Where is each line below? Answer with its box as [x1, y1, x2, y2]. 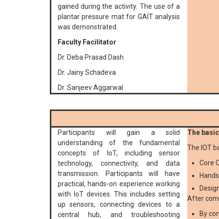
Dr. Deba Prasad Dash [58, 53, 124, 62]
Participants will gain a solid [58, 129, 180, 137]
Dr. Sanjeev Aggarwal [58, 84, 123, 92]
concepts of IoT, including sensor [58, 149, 180, 157]
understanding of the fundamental [58, 139, 180, 147]
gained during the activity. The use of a [58, 2, 180, 11]
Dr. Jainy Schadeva [58, 68, 116, 77]
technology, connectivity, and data [58, 159, 180, 168]
